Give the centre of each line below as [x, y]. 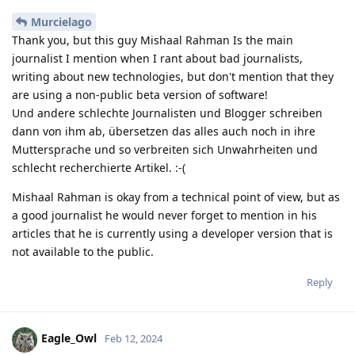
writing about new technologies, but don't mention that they [173, 76]
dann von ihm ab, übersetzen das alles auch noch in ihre [164, 131]
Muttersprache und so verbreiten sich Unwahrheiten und [165, 149]
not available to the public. [83, 251]
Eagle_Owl [69, 338]
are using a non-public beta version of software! [140, 94]
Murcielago [61, 21]
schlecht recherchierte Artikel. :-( [99, 167]
